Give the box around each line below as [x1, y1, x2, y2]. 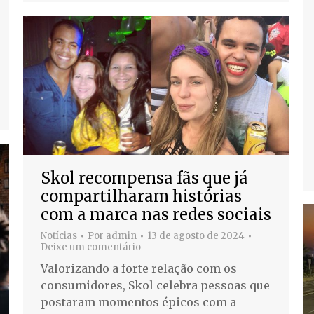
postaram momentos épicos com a [41, 294, 236, 309]
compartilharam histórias [41, 186, 242, 206]
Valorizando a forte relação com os [41, 261, 237, 275]
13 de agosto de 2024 [147, 229, 245, 242]
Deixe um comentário [41, 240, 141, 253]
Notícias [41, 229, 77, 242]
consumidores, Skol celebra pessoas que [41, 278, 270, 292]
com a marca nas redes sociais [41, 204, 271, 224]
